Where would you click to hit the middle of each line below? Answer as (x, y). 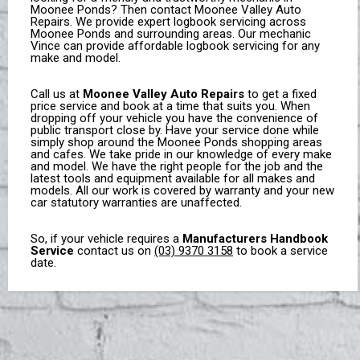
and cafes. (60, 155)
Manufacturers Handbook (256, 239)
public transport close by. (98, 131)
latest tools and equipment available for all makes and (173, 179)
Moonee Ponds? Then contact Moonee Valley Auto (166, 10)
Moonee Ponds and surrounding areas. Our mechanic (171, 34)
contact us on (116, 251)
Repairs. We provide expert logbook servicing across (169, 22)
